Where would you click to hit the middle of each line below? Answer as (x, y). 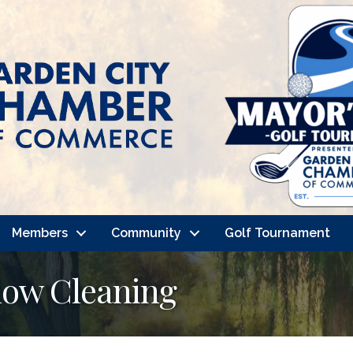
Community (146, 233)
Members (39, 233)
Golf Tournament (277, 233)
